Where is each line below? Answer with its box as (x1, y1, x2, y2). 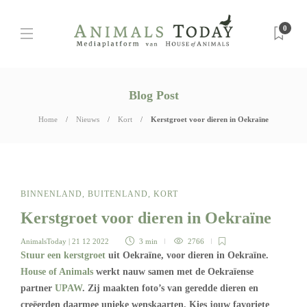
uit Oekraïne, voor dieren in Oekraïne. (106, 250, 269, 260)
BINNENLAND (21, 189, 82, 199)
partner (21, 283, 55, 293)
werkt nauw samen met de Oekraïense (93, 267, 254, 277)
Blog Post (128, 88, 179, 102)
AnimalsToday (21, 237, 66, 245)
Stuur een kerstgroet (21, 250, 106, 260)
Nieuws (76, 115, 99, 123)
